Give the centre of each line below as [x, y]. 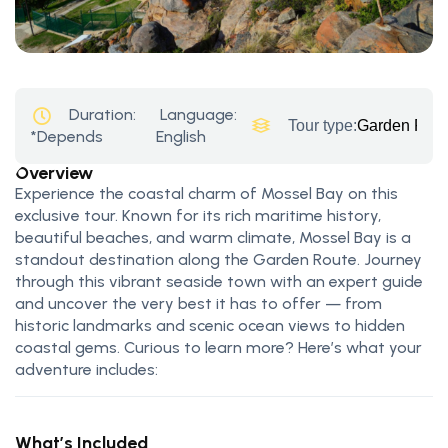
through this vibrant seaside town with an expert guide [219, 281]
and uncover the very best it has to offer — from [198, 303]
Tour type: [322, 125]
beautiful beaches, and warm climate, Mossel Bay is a [213, 237]
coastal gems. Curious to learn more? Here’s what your [218, 347]
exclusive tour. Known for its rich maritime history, [198, 215]
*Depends [67, 136]
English [180, 136]
